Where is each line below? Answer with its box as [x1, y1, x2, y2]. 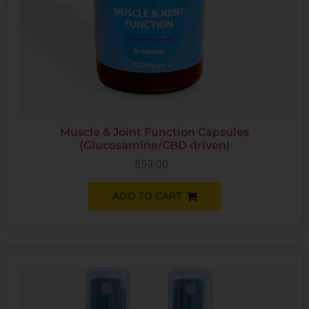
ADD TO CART [112, 190, 181, 202]
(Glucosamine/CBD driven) [79, 139, 230, 152]
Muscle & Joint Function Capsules [60, 126, 249, 139]
